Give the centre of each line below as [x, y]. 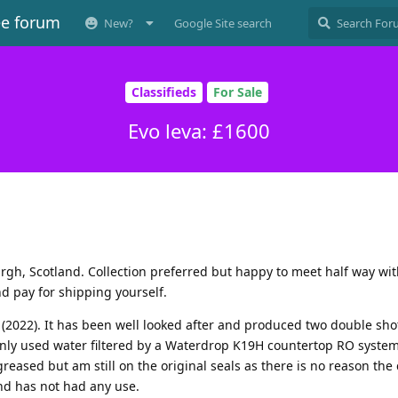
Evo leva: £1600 [199, 130]
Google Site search [223, 23]
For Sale [238, 92]
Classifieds [164, 92]
